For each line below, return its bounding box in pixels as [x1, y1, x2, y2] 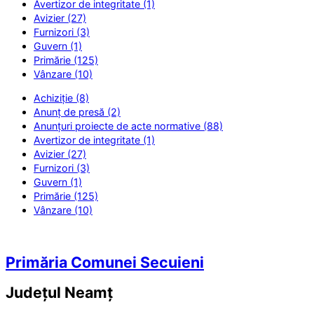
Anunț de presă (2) [34, 105, 121, 118]
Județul [6, 282, 64, 301]
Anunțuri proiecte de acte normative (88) [34, 119, 223, 132]
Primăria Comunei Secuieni [6, 253, 204, 272]
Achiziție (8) [34, 91, 89, 104]
